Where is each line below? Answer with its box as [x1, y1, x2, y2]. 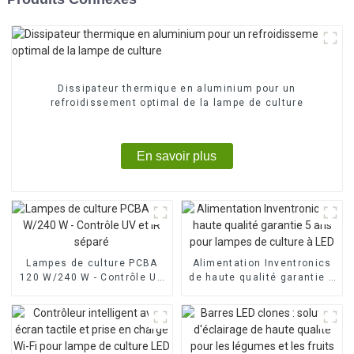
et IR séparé [59, 285, 125, 297]
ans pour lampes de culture [188, 285, 336, 297]
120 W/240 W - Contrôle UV [19, 271, 164, 283]
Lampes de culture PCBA [26, 257, 158, 269]
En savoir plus [137, 149, 217, 163]
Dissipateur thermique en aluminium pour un [58, 82, 296, 94]
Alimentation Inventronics [192, 257, 332, 269]
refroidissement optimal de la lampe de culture [51, 96, 303, 108]
